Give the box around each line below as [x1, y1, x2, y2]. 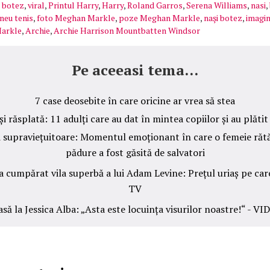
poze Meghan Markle [119, 12, 200, 24]
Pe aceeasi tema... [72, 60, 198, 80]
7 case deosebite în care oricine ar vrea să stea [35, 94, 235, 108]
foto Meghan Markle [37, 12, 115, 24]
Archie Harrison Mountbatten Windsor [54, 25, 200, 37]
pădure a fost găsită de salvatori [65, 146, 205, 163]
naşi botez [204, 12, 242, 24]
